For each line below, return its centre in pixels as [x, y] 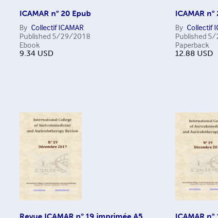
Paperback [192, 45]
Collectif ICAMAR [57, 27]
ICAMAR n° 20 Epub [55, 13]
